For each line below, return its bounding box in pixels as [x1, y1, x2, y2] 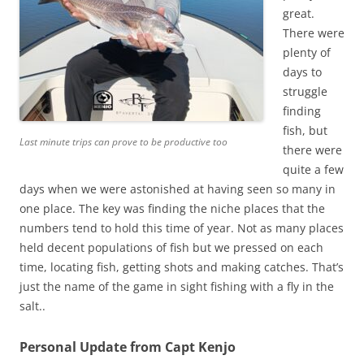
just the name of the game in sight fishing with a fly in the [19, 279, 334, 294]
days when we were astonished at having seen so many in [19, 181, 336, 197]
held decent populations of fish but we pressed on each [19, 240, 323, 255]
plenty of [283, 45, 331, 60]
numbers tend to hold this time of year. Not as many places [19, 220, 344, 236]
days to [283, 64, 322, 80]
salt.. [19, 298, 45, 314]
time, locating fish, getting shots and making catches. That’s [19, 259, 344, 275]
